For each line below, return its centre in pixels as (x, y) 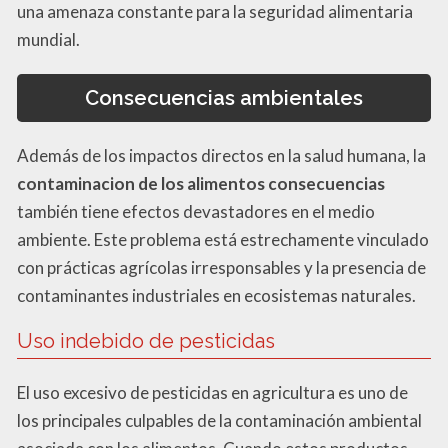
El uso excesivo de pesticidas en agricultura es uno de (212, 393)
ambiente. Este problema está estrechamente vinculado (223, 240)
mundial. (48, 39)
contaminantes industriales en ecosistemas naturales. (216, 296)
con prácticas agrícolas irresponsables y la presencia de (221, 268)
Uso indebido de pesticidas (146, 341)
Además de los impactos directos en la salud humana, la (221, 156)
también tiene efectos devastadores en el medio (196, 212)
